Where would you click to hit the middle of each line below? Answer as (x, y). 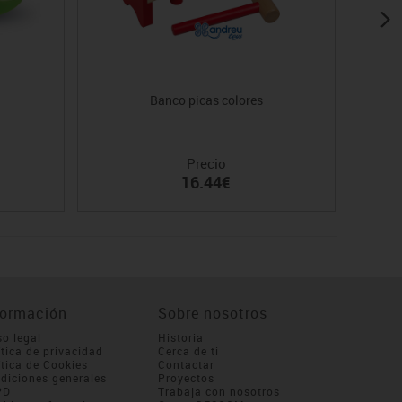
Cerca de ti (188, 351)
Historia (180, 338)
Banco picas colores (206, 100)
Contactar (186, 365)
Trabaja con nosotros (218, 392)
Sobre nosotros (212, 314)
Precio (206, 164)
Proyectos (186, 378)
